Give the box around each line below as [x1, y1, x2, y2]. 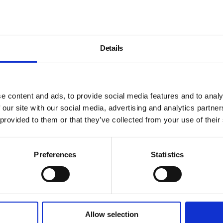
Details [100, 43, 123, 52]
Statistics [151, 150, 184, 159]
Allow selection [85, 210, 138, 219]
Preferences [34, 150, 77, 159]
